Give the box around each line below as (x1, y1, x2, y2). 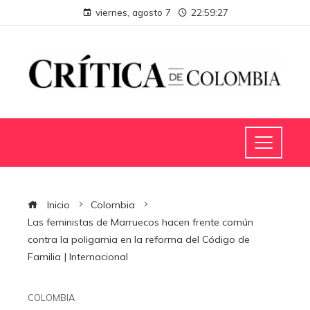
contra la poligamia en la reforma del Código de (28, 232, 250, 246)
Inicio (44, 198, 70, 211)
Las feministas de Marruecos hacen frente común (28, 215, 253, 228)
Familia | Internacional (28, 250, 128, 263)
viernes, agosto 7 (95, 6, 171, 18)
